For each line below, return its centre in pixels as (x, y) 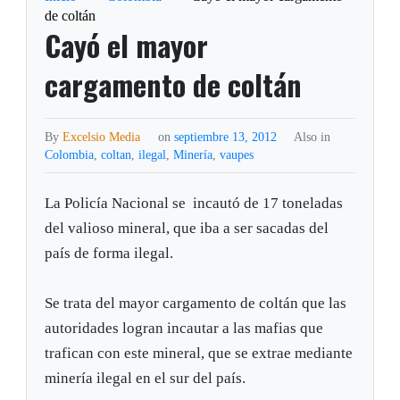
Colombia (70, 155)
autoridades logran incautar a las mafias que (184, 329)
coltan (117, 155)
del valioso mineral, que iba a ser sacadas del (187, 229)
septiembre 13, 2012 (227, 137)
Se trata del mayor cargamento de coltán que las (196, 304)
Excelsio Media (102, 137)
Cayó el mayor (127, 46)
